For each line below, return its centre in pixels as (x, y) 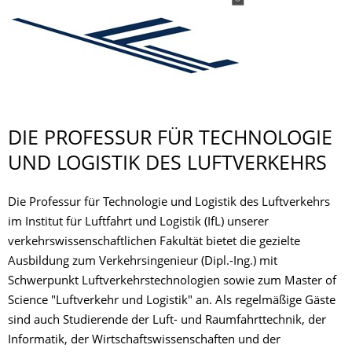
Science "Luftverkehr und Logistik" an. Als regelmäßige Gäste (172, 302)
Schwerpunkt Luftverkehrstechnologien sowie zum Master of (172, 282)
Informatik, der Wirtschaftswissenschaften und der (144, 341)
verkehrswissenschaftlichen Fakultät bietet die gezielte (154, 243)
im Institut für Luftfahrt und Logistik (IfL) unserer (138, 223)
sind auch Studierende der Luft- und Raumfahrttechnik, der (167, 321)
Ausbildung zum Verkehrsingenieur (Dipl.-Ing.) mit (143, 262)
